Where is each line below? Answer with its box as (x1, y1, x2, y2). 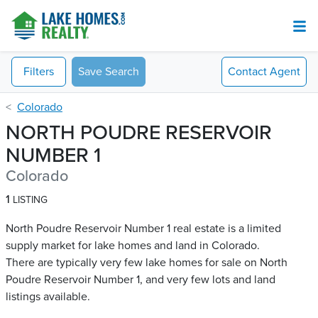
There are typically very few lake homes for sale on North (6, 256, 287, 270)
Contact (228, 65, 267, 79)
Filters (23, 65, 54, 79)
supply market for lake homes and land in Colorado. (6, 238, 260, 253)
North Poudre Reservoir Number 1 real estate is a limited (6, 221, 281, 236)
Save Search (78, 65, 139, 79)
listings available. (6, 290, 90, 305)
